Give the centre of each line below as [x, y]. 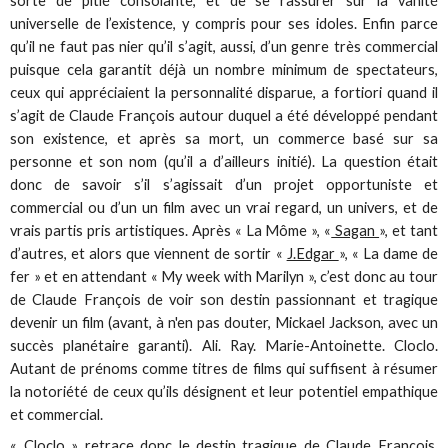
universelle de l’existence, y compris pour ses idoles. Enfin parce [224, 23]
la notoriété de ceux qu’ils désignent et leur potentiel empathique [224, 391]
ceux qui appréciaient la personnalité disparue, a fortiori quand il [224, 92]
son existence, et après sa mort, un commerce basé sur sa [224, 138]
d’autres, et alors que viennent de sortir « [148, 253]
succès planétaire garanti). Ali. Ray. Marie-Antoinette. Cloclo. [224, 345]
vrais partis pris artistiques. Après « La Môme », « [171, 230]
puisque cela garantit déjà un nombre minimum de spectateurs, [224, 69]
